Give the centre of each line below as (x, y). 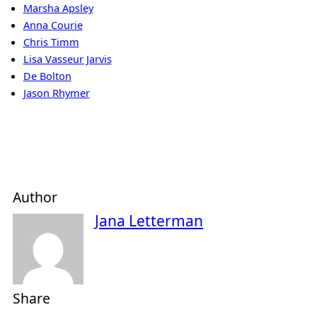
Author (35, 197)
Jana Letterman (149, 220)
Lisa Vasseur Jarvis (67, 58)
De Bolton (47, 75)
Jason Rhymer (56, 92)
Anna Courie (53, 24)
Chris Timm (51, 41)
